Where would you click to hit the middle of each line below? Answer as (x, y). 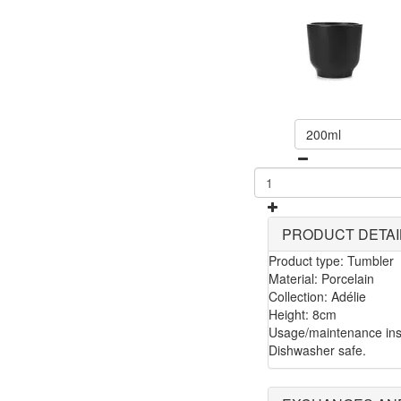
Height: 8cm (303, 315)
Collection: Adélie (317, 297)
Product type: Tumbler (331, 261)
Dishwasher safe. (317, 350)
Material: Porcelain (321, 279)
